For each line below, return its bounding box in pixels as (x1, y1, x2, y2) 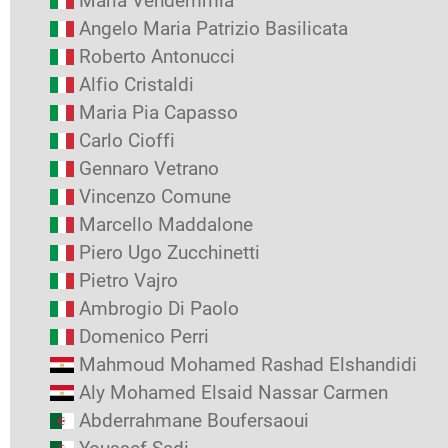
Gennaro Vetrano (79, 157, 219, 180)
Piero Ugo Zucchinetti (79, 241, 260, 264)
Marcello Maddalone (79, 213, 253, 236)
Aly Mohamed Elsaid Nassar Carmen (79, 381, 388, 404)
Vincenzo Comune (79, 185, 231, 208)
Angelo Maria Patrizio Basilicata (79, 17, 348, 40)
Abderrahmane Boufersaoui (79, 409, 309, 432)
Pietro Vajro (79, 269, 178, 292)
